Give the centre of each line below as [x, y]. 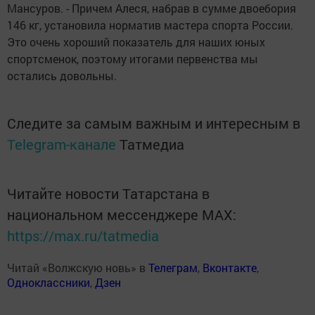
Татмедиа [152, 144]
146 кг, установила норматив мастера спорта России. [150, 25]
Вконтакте [230, 268]
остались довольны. [62, 76]
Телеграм [173, 268]
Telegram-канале [62, 144]
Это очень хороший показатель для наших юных [136, 42]
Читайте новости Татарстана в [108, 194]
